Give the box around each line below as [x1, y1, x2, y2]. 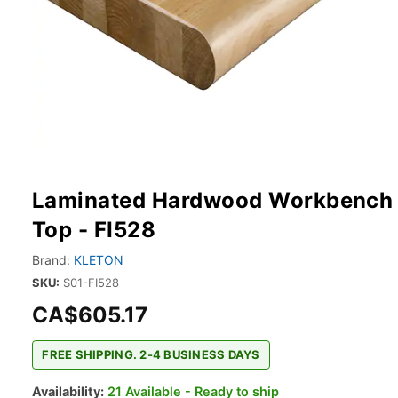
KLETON [74, 252, 123, 267]
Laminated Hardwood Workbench [32, 187, 394, 213]
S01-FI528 [63, 275, 119, 290]
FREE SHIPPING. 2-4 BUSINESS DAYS [42, 347, 260, 362]
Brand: [32, 252, 70, 267]
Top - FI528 [32, 217, 156, 243]
